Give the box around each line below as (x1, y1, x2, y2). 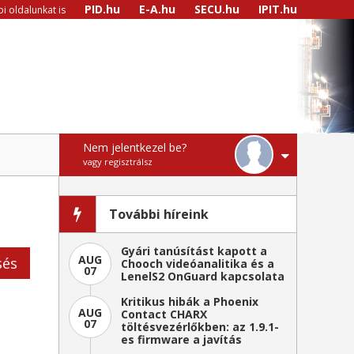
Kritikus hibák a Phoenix (121, 294, 258, 309)
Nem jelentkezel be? (83, 140, 186, 155)
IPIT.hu (258, 2, 297, 17)
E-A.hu (139, 2, 175, 17)
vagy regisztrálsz (83, 156, 153, 168)
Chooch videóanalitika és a (121, 256, 274, 271)
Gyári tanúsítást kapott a (121, 243, 267, 258)
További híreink (109, 205, 209, 223)
